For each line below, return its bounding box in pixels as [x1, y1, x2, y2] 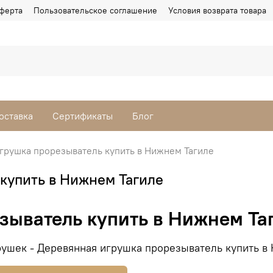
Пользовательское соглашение [34, 4, 157, 16]
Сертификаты [52, 110, 113, 122]
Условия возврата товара [168, 4, 266, 16]
